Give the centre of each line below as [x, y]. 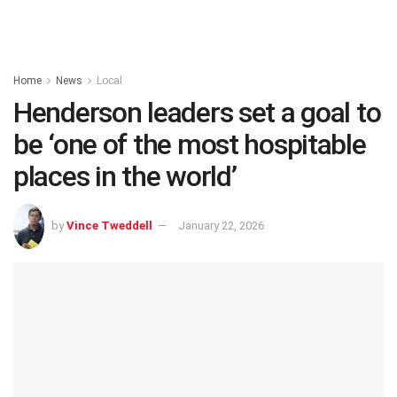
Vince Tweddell [109, 225]
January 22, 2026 [221, 225]
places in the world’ [125, 176]
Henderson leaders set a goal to [197, 113]
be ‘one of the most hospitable [190, 144]
